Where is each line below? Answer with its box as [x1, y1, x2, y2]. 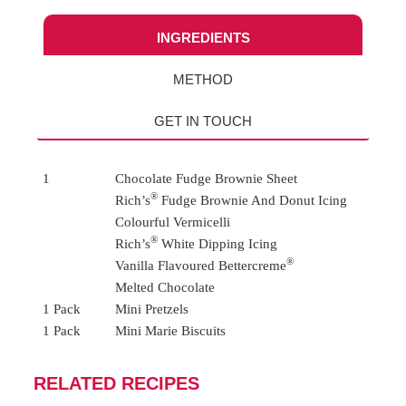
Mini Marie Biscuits [114, 323, 226, 338]
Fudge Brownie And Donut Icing [157, 192, 347, 208]
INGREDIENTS [156, 29, 250, 45]
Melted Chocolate [114, 279, 215, 295]
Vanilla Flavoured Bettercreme [114, 257, 286, 273]
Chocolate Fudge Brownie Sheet [114, 170, 297, 186]
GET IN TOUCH [154, 112, 252, 129]
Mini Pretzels [114, 301, 188, 316]
